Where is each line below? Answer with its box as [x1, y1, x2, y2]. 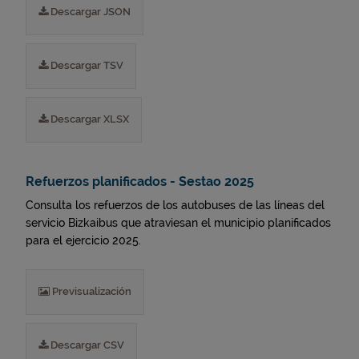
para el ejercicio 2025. [26, 234, 141, 247]
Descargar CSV [48, 339, 124, 351]
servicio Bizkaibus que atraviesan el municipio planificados [26, 216, 331, 229]
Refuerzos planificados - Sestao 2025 [26, 174, 254, 189]
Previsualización [50, 285, 131, 297]
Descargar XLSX [48, 113, 129, 125]
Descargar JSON [48, 6, 131, 18]
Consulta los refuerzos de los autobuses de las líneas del [26, 199, 325, 212]
